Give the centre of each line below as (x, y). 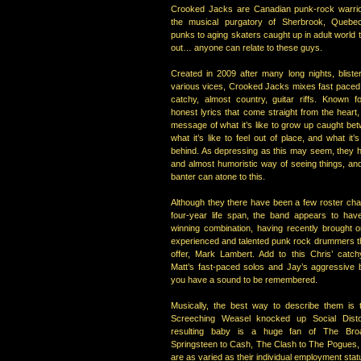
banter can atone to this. (218, 176)
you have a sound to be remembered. (244, 280)
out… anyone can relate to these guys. (247, 48)
